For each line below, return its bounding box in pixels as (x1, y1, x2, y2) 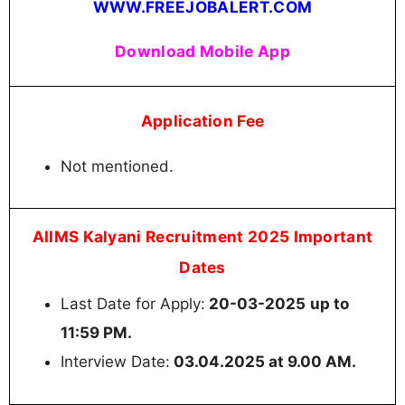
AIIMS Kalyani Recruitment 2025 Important (32, 227, 373, 247)
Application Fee (140, 111, 265, 131)
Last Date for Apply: (61, 295, 205, 314)
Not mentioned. (61, 156, 174, 175)
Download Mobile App (114, 42, 291, 61)
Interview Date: (61, 353, 170, 372)
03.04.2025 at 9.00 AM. (170, 353, 356, 372)
